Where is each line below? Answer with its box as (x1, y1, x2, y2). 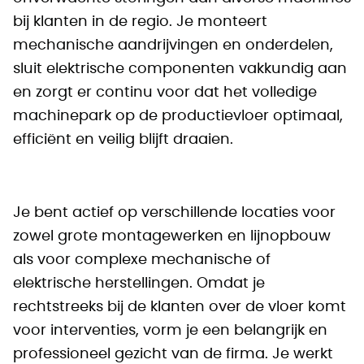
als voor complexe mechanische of (13, 253, 271, 267)
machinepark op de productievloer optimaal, (13, 109, 343, 123)
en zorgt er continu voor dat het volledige (13, 85, 317, 100)
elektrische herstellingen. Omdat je (13, 276, 265, 291)
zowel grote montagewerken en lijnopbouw (13, 229, 331, 244)
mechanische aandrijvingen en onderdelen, (13, 38, 333, 53)
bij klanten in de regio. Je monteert (13, 15, 267, 29)
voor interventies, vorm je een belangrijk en (13, 323, 327, 338)
